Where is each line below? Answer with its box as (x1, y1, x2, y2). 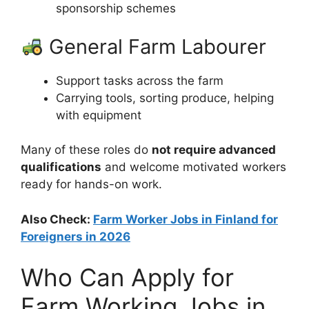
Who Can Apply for (21, 263, 234, 292)
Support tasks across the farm (56, 73, 223, 88)
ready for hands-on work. (21, 177, 162, 192)
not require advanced (152, 143, 276, 157)
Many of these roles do (21, 143, 152, 157)
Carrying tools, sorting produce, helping (56, 90, 274, 105)
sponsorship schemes (56, 1, 176, 16)
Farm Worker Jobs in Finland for (93, 212, 278, 226)
